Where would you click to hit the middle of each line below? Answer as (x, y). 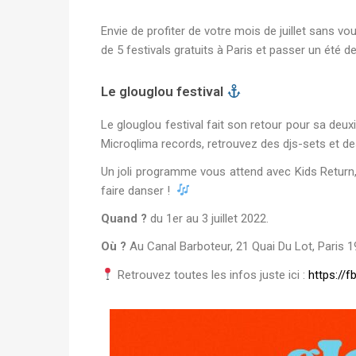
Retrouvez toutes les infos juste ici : (212, 275)
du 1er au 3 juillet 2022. (208, 219)
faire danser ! (139, 190)
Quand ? (124, 219)
